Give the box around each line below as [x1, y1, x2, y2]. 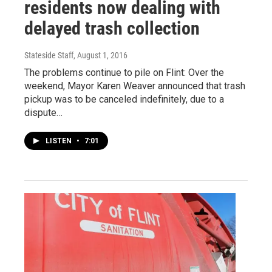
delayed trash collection [24, 17, 200, 39]
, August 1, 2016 [73, 50, 127, 60]
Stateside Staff [24, 50, 73, 60]
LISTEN [46, 136, 73, 145]
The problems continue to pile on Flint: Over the [24, 66, 224, 78]
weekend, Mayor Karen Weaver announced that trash [24, 80, 245, 92]
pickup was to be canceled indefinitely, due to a [24, 93, 224, 105]
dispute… [24, 106, 63, 118]
